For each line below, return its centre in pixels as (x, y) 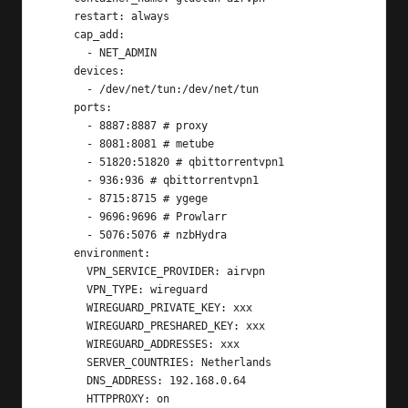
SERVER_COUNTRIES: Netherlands (67, 363)
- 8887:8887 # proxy (67, 126)
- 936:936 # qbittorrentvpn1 (67, 181)
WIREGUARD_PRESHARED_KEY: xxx (67, 326)
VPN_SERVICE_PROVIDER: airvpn (67, 272)
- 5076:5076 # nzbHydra (67, 235)
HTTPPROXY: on (67, 399)
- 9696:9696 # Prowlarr (67, 217)
